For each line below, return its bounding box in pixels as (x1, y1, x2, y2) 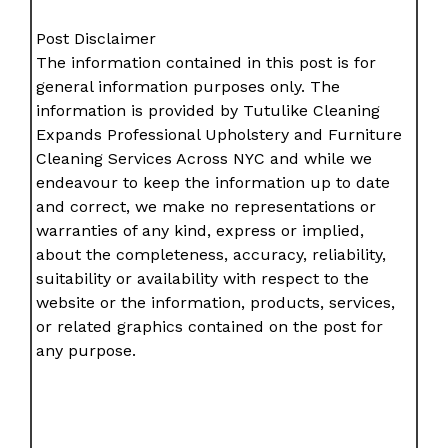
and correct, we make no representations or (36, 197, 377, 217)
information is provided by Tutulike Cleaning (36, 101, 381, 121)
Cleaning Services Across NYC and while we (36, 149, 373, 169)
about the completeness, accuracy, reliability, (36, 245, 387, 265)
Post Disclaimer (36, 29, 157, 49)
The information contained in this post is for (36, 53, 377, 73)
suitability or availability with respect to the (36, 269, 370, 289)
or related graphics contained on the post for (36, 317, 384, 337)
